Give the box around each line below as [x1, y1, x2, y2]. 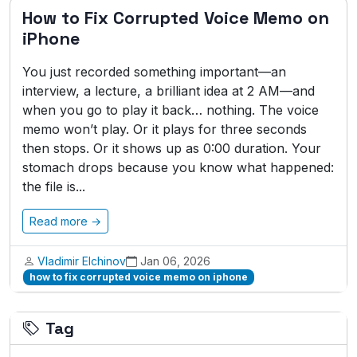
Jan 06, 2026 [140, 254, 210, 268]
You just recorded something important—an [22, 64, 286, 80]
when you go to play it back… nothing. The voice [22, 102, 319, 118]
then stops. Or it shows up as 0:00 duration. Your [22, 140, 321, 156]
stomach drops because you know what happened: [22, 159, 334, 175]
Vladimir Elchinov [37, 254, 126, 268]
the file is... [22, 178, 85, 194]
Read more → [29, 214, 101, 228]
